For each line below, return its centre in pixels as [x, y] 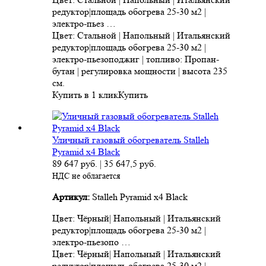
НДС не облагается [86, 176]
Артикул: [72, 197]
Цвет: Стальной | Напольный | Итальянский [141, 36]
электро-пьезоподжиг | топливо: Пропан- [136, 59]
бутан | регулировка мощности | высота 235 [140, 71]
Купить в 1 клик [85, 95]
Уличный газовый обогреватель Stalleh [131, 140]
